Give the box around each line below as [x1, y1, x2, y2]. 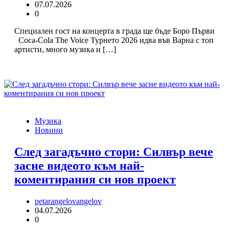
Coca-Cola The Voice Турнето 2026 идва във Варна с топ [14, 36, 214, 44]
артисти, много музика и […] [14, 45, 116, 54]
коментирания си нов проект [14, 172, 176, 186]
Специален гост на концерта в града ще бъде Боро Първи [14, 27, 215, 35]
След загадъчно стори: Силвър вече [14, 145, 213, 158]
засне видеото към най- [14, 158, 144, 172]
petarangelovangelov [35, 196, 102, 205]
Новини [35, 126, 63, 134]
